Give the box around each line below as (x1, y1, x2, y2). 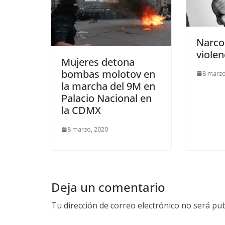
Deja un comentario (51, 179, 165, 196)
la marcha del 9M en (61, 79, 155, 93)
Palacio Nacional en (61, 91, 152, 105)
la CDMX (61, 103, 101, 118)
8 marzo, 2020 (67, 125, 108, 134)
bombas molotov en (61, 67, 155, 81)
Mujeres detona (61, 55, 135, 69)
